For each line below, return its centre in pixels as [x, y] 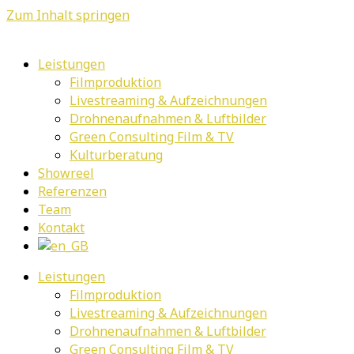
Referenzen [72, 191]
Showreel [66, 173]
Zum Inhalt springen [68, 15]
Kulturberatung [116, 155]
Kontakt [61, 228]
